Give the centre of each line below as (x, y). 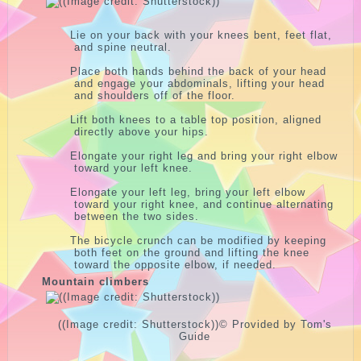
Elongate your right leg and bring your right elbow (204, 156)
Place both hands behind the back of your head (199, 71)
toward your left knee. (134, 168)
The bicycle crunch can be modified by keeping (199, 240)
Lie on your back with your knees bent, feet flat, (201, 35)
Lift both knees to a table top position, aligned (196, 119)
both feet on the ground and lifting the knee (192, 252)
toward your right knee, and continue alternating (204, 204)
